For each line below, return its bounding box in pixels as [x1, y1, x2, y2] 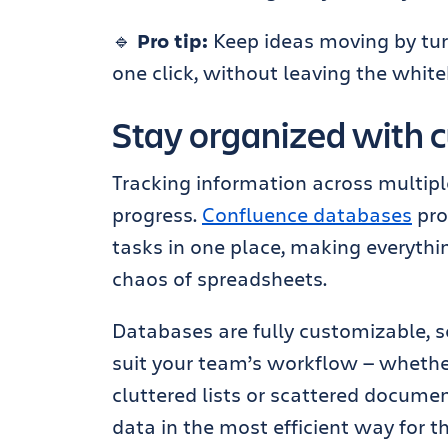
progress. [112, 201, 202, 229]
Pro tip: [132, 27, 213, 55]
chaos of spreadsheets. [112, 265, 327, 293]
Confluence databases [202, 201, 412, 229]
